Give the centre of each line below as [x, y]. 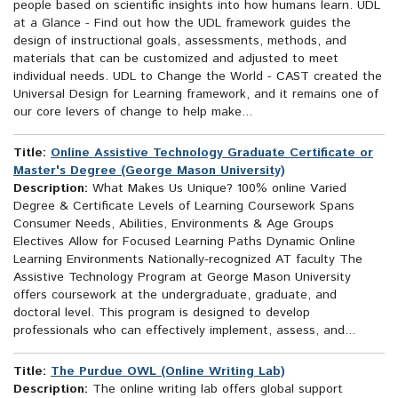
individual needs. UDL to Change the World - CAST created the [198, 77]
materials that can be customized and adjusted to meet [176, 59]
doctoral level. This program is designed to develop [162, 313]
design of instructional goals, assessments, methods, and [180, 41]
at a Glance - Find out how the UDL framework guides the [182, 24]
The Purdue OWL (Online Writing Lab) [168, 372]
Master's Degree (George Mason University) [149, 171]
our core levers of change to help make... [133, 112]
